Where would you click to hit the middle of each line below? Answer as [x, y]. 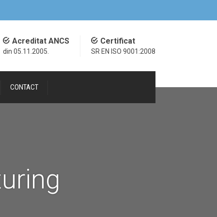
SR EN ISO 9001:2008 [123, 51]
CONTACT [24, 87]
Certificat [118, 41]
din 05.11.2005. [26, 51]
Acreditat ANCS [41, 41]
